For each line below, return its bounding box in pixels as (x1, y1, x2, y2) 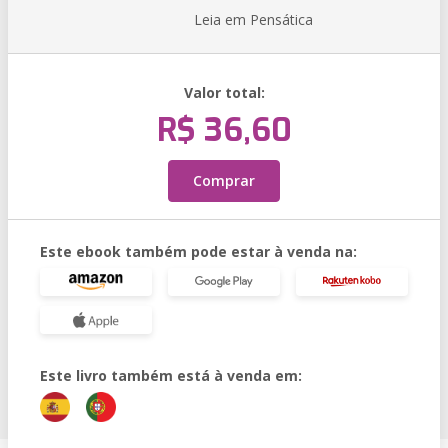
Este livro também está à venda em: (40, 366, 302, 385)
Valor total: (183, 83, 265, 102)
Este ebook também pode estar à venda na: (40, 242, 357, 261)
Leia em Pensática (194, 10, 313, 29)
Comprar (193, 171, 255, 190)
